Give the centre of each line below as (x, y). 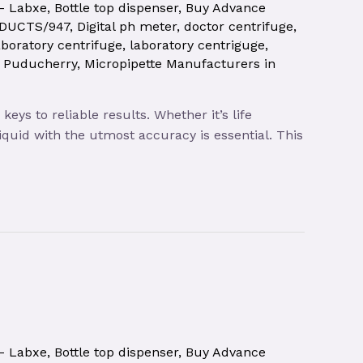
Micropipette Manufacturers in (180, 63)
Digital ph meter (127, 26)
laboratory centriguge (197, 45)
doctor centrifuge (239, 26)
